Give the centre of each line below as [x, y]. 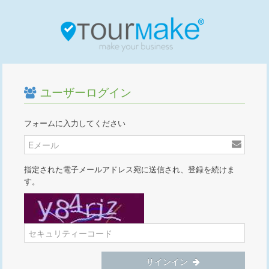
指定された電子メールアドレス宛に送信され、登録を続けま [130, 169]
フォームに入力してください [75, 123]
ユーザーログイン [85, 92]
